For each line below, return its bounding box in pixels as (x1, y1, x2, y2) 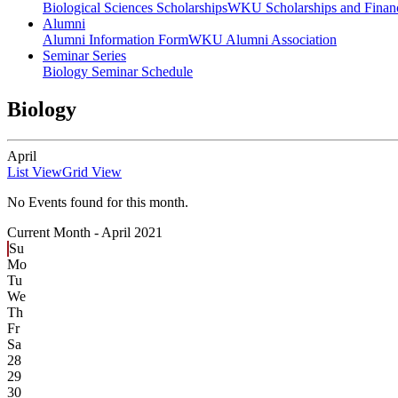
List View (7, 164, 62, 180)
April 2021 (101, 225, 163, 241)
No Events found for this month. (7, 195, 188, 211)
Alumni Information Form (43, 32, 188, 48)
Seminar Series (43, 48, 126, 64)
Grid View (62, 164, 122, 180)
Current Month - (7, 225, 101, 241)
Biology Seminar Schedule (43, 64, 193, 80)
